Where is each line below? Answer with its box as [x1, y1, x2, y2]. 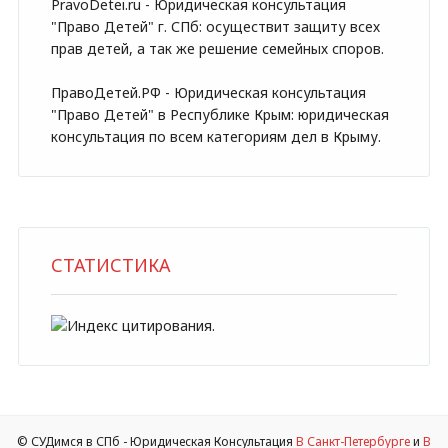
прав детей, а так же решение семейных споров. [50, 39, 384, 58]
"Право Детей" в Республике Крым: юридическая [50, 105, 389, 124]
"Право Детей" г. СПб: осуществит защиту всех [50, 17, 380, 36]
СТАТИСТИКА [50, 253, 170, 277]
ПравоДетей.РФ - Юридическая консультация [50, 83, 366, 102]
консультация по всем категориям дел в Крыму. [50, 127, 381, 146]
